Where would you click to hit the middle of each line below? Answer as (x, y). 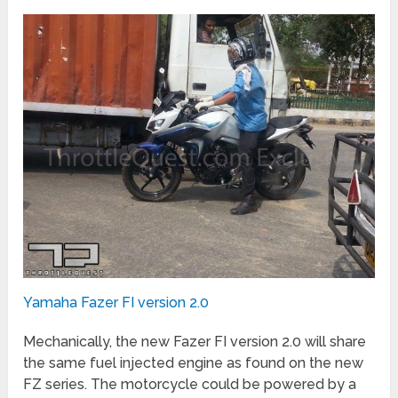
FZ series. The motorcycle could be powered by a (190, 384)
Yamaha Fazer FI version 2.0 (116, 302)
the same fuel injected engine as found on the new (194, 362)
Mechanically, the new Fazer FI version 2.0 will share (195, 341)
